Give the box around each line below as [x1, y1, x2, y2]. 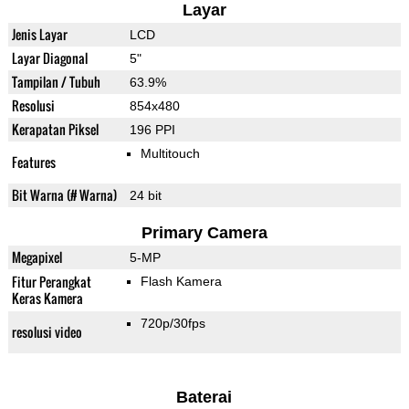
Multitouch [140, 146, 200, 162]
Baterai [176, 388, 233, 407]
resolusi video [11, 322, 82, 342]
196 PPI [129, 122, 175, 138]
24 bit [129, 188, 162, 204]
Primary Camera [141, 224, 267, 243]
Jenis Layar [11, 25, 68, 45]
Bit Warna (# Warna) [11, 185, 117, 205]
